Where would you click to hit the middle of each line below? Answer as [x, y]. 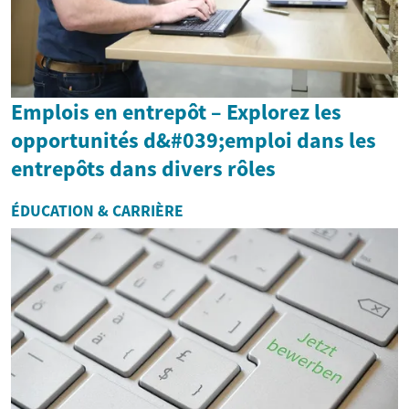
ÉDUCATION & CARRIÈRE [97, 210]
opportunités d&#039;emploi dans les [194, 140]
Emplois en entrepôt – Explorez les [176, 111]
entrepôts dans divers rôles [143, 168]
